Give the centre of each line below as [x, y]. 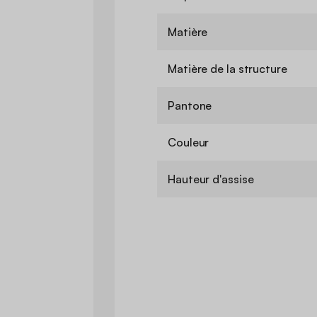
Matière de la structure [227, 69]
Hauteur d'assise [211, 179]
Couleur [189, 143]
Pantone [190, 106]
